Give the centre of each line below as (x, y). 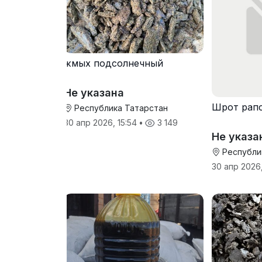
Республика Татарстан (120, 108)
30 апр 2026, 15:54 (101, 122)
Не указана (94, 92)
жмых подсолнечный (113, 63)
